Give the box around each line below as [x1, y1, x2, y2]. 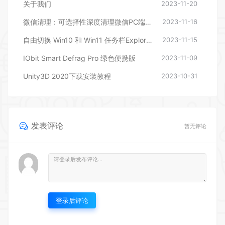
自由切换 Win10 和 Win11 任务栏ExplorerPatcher [146, 35, 152, 44]
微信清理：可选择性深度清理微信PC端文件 [145, 17, 151, 26]
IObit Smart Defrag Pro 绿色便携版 [23, 53, 136, 62]
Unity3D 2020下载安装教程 [23, 71, 111, 80]
